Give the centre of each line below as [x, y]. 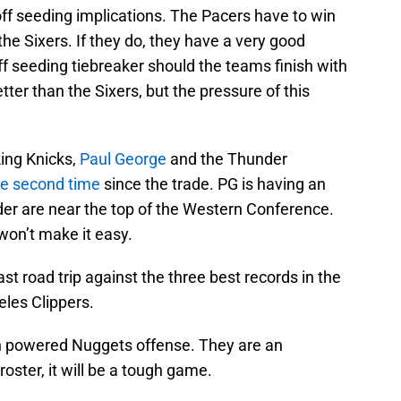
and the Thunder [227, 159]
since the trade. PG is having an [213, 184]
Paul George [123, 159]
